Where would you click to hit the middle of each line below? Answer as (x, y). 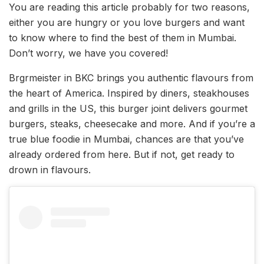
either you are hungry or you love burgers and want (127, 23)
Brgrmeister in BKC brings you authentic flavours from (131, 78)
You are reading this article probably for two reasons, (129, 7)
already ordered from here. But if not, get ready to (122, 155)
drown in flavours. (50, 170)
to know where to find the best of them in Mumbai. (123, 38)
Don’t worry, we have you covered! (88, 53)
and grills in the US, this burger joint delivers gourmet (128, 109)
